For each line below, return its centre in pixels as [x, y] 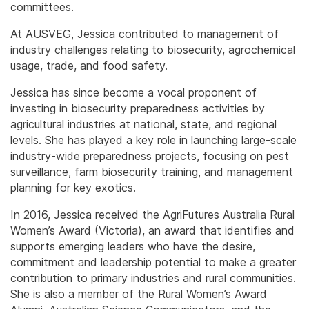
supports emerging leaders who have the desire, [133, 247]
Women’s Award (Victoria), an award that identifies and [152, 231]
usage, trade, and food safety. [89, 66]
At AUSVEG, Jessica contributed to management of [144, 34]
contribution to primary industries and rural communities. [153, 278]
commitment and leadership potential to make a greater [153, 262]
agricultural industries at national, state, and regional [143, 124]
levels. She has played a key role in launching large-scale [153, 140]
